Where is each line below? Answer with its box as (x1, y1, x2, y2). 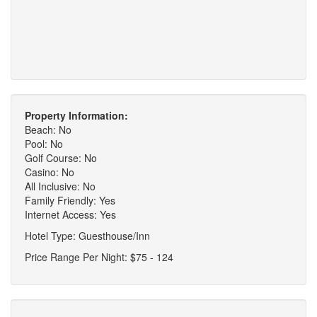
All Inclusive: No (25, 178, 96, 193)
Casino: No (25, 164, 74, 179)
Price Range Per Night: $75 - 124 (25, 249, 173, 264)
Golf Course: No (25, 150, 97, 165)
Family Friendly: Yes (25, 192, 115, 207)
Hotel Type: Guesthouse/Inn (25, 228, 150, 243)
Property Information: (25, 108, 128, 122)
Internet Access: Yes (25, 207, 116, 221)
